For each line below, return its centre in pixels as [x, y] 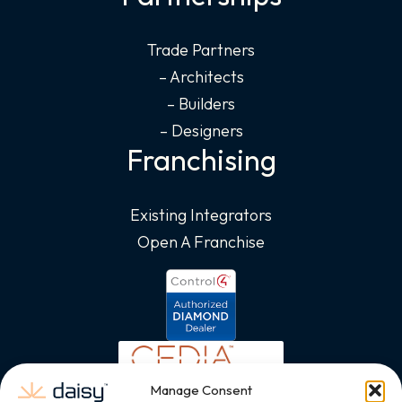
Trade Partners [201, 50]
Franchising [201, 160]
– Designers [201, 131]
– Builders [201, 104]
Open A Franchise [201, 242]
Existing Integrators [201, 215]
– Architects [201, 77]
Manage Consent [201, 390]
